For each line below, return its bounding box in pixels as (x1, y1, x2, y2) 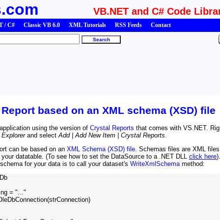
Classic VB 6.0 (24, 22, 60, 28)
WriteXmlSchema (130, 160, 180, 167)
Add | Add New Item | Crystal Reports (58, 131, 165, 139)
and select (25, 131, 58, 139)
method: (180, 160, 205, 167)
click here (189, 152, 217, 160)
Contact (151, 22, 171, 28)
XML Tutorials (69, 22, 106, 28)
